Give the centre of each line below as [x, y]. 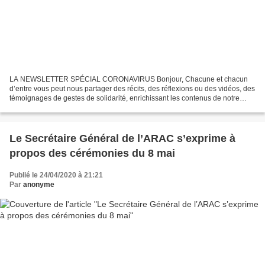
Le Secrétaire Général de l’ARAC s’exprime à [122, 138]
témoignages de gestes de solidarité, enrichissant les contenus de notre [125, 98]
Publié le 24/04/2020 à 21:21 [56, 175]
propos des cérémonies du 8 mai [92, 153]
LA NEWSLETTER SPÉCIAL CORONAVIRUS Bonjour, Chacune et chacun [129, 79]
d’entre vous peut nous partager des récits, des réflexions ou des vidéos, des [132, 88]
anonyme [39, 184]
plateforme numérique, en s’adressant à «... [79, 107]
